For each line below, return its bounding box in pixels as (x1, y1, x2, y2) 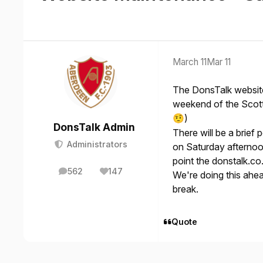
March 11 (173, 56, 207, 68)
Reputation (110, 169, 156, 180)
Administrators (64, 139, 127, 149)
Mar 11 (207, 56, 231, 68)
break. (173, 183, 198, 195)
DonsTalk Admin (53, 121, 135, 134)
